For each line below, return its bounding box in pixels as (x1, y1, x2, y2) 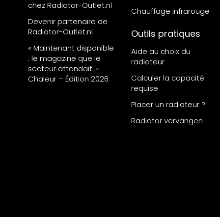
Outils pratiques (131, 27, 200, 40)
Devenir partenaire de (28, 16, 108, 27)
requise (131, 83, 158, 94)
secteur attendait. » (28, 63, 99, 74)
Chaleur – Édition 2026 (28, 74, 109, 84)
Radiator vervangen (131, 115, 203, 126)
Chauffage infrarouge (131, 6, 210, 17)
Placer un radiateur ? (131, 99, 205, 110)
